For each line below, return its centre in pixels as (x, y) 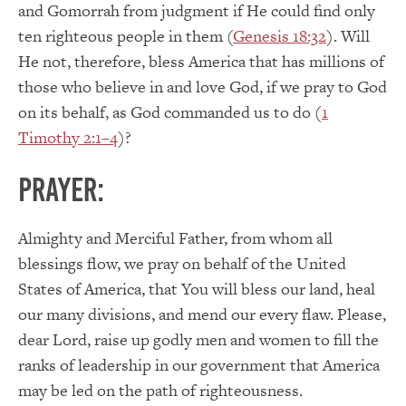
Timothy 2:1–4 (68, 137)
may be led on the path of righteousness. (160, 390)
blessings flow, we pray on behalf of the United (182, 263)
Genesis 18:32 (280, 35)
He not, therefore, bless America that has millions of (201, 61)
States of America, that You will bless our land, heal (197, 288)
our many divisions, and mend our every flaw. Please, (202, 314)
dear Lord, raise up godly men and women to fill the (198, 339)
